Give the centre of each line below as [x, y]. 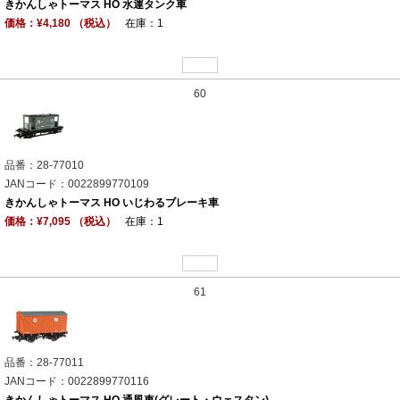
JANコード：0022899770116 [77, 382]
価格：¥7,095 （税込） [60, 222]
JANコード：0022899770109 [77, 184]
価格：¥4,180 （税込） [60, 24]
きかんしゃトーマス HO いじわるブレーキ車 [112, 203]
